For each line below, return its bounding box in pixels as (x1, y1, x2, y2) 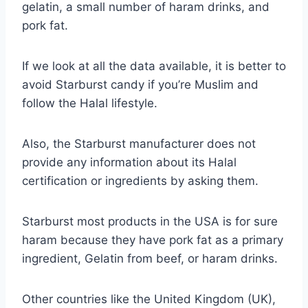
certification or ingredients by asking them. (22, 173, 258, 188)
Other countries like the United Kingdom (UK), (22, 291, 276, 306)
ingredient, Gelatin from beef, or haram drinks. (22, 251, 278, 265)
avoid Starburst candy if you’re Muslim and (22, 77, 258, 91)
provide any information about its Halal (22, 155, 236, 169)
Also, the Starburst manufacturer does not (22, 136, 256, 151)
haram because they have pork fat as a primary (22, 232, 283, 247)
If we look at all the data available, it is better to (22, 58, 286, 73)
